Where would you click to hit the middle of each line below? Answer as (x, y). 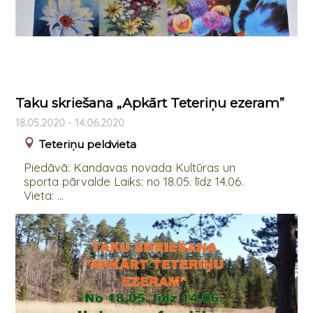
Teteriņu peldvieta (87, 145)
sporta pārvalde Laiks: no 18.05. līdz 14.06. (133, 182)
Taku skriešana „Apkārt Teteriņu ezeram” (150, 103)
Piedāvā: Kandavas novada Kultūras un (129, 168)
